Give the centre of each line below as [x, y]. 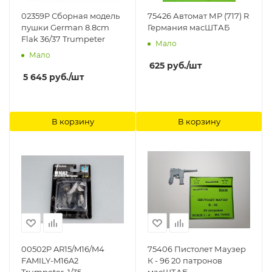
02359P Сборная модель [70, 16]
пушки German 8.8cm [65, 28]
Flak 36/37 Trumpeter [63, 39]
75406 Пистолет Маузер [197, 249]
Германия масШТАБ [189, 28]
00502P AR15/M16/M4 [63, 249]
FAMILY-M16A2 [50, 261]
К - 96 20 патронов [185, 261]
